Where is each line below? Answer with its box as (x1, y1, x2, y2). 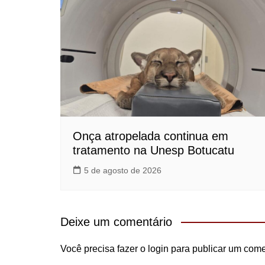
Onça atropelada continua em (73, 130, 228, 143)
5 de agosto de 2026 (84, 166, 161, 176)
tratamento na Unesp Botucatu (73, 144, 234, 157)
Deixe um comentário (60, 215, 172, 229)
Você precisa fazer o (60, 244, 148, 254)
